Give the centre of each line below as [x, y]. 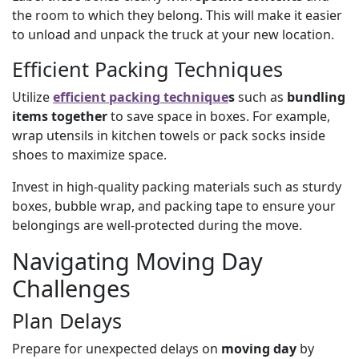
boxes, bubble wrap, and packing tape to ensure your [174, 206]
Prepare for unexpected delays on [117, 348]
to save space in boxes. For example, [219, 116]
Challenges [71, 288]
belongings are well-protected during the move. [157, 225]
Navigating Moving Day [137, 260]
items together [60, 116]
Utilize [32, 97]
